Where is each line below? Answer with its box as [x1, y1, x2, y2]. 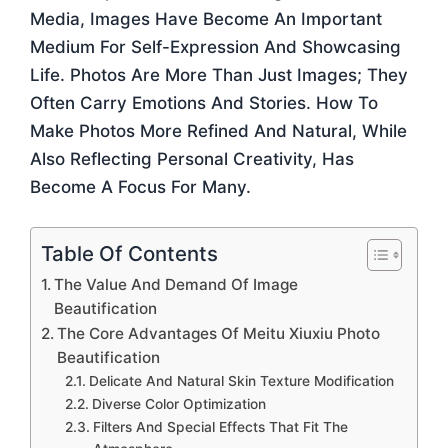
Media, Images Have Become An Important [30, 9, 382, 29]
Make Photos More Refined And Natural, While [30, 121, 407, 141]
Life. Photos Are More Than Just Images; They [30, 65, 408, 85]
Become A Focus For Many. [30, 177, 251, 197]
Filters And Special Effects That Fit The [92, 418, 348, 435]
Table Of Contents [41, 240, 218, 266]
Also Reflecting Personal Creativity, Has [30, 149, 354, 169]
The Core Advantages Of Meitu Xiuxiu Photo [57, 323, 381, 343]
